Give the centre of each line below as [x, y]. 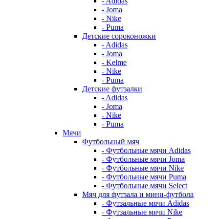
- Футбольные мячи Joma [143, 159]
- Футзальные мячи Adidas [145, 203]
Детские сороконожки [119, 36]
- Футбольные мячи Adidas [146, 151]
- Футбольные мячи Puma [144, 177]
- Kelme [114, 63]
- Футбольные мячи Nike [143, 168]
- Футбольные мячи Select [144, 186]
